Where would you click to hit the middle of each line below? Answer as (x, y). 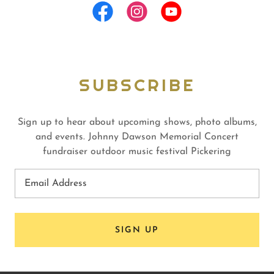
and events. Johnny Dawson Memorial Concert (137, 137)
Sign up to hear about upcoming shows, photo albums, (137, 123)
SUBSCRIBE (137, 85)
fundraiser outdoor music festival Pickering (137, 152)
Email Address (56, 184)
